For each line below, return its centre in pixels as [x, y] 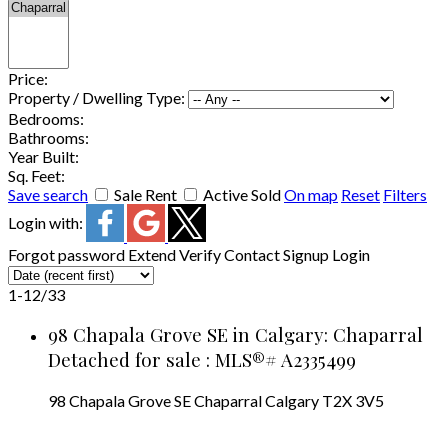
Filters [405, 194]
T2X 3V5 [353, 401]
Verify [200, 254]
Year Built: [43, 156]
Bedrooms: [46, 118]
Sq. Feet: [36, 175]
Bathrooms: [48, 137]
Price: [28, 78]
